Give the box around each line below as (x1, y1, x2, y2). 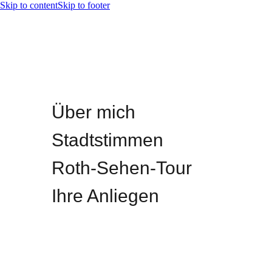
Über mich (52, 102, 135, 122)
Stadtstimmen (52, 130, 163, 150)
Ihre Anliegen (52, 186, 159, 206)
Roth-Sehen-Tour (52, 158, 192, 178)
